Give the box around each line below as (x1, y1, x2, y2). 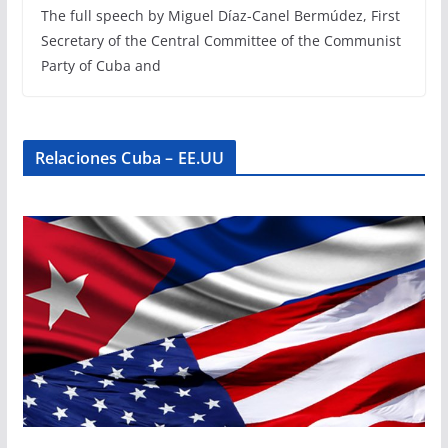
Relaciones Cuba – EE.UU (34, 147, 225, 170)
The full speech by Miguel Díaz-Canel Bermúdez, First (40, 6, 400, 26)
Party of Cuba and (40, 56, 161, 76)
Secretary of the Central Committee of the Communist (40, 31, 401, 51)
